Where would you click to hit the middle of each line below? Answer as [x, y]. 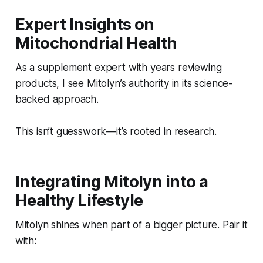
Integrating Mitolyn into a [112, 182]
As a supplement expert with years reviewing [118, 68]
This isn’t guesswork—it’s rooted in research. [116, 132]
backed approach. [57, 100]
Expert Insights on [85, 25]
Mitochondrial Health [96, 43]
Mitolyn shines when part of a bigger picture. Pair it [131, 225]
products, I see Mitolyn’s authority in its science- [124, 84]
